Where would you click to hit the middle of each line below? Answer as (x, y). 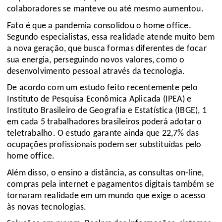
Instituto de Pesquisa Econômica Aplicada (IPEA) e (99, 100)
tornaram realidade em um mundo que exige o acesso (107, 196)
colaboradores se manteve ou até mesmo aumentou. (107, 9)
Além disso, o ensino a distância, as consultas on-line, (106, 173)
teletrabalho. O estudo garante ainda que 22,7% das (103, 134)
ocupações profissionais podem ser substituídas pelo (104, 145)
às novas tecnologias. (48, 207)
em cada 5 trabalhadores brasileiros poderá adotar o (105, 122)
